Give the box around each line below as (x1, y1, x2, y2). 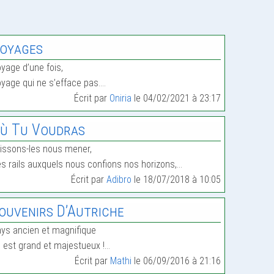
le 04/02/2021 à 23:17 (131, 92, 221, 104)
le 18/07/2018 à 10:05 (131, 174, 221, 185)
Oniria (109, 92, 132, 104)
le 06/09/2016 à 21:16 (131, 255, 221, 267)
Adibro (106, 174, 132, 185)
